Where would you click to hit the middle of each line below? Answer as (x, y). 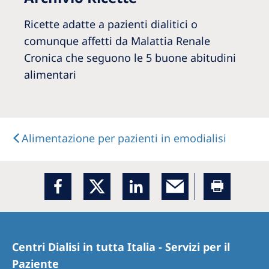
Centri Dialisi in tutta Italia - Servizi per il (121, 246)
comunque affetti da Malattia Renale (117, 41)
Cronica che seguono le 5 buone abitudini (130, 57)
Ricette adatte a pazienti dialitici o (111, 24)
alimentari (50, 74)
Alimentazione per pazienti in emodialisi (124, 138)
